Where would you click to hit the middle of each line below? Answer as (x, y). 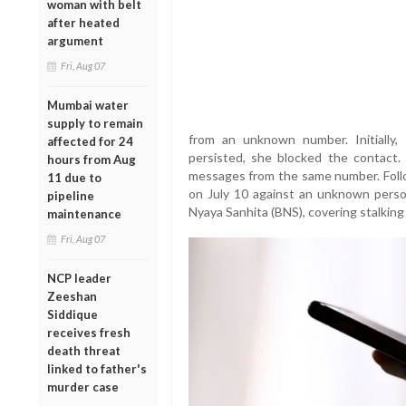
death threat (84, 350)
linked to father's (97, 368)
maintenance (84, 213)
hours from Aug (92, 159)
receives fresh (89, 332)
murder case (83, 387)
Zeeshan (72, 296)
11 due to (74, 177)
